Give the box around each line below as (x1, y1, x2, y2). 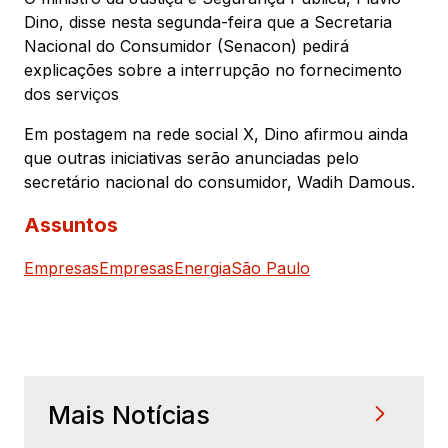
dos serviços (24, 83, 119, 104)
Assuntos (24, 212, 118, 237)
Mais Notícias (48, 399, 210, 430)
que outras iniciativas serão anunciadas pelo (24, 147, 359, 168)
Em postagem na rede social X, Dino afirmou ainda (24, 123, 408, 144)
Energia (174, 257, 231, 278)
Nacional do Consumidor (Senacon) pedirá (24, 35, 349, 56)
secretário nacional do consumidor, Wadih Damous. (24, 171, 415, 192)
